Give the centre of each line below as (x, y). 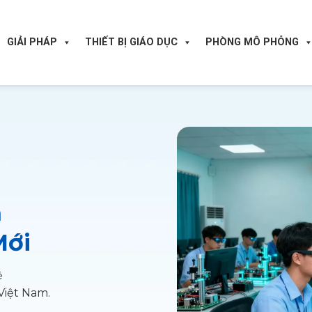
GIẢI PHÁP (32, 42)
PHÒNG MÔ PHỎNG (252, 42)
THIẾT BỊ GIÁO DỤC (131, 42)
